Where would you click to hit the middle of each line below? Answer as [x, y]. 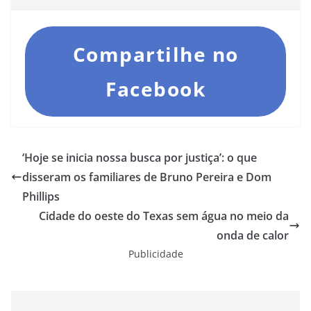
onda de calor [253, 236]
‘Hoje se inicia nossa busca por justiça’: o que [140, 158]
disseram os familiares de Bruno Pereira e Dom [147, 177]
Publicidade [155, 254]
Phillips [41, 197]
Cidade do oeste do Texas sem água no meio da [164, 216]
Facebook [155, 89]
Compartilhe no [155, 54]
